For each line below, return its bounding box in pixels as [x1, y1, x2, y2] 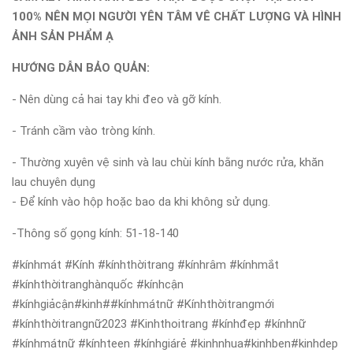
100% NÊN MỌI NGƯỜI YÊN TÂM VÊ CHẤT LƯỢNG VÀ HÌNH [12, 9, 341, 24]
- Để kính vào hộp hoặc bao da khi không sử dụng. [12, 194, 270, 209]
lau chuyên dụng [12, 174, 95, 189]
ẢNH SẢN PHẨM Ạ [12, 28, 113, 43]
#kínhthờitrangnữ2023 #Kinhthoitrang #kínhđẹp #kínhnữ [12, 316, 306, 331]
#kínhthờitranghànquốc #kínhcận [12, 277, 184, 292]
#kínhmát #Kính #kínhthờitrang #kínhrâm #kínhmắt [12, 257, 279, 272]
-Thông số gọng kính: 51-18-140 [12, 225, 179, 240]
